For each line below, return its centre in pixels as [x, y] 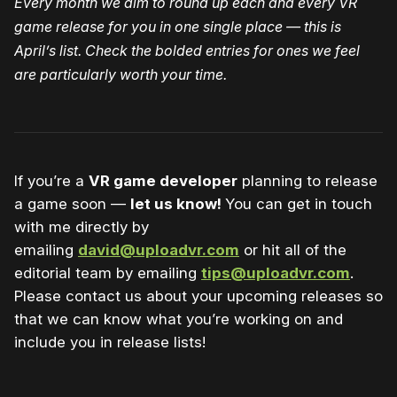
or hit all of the [293, 249]
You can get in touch [299, 203]
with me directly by [82, 226]
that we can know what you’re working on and [179, 319]
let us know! [176, 203]
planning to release [307, 180]
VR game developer [163, 180]
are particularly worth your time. [121, 75]
